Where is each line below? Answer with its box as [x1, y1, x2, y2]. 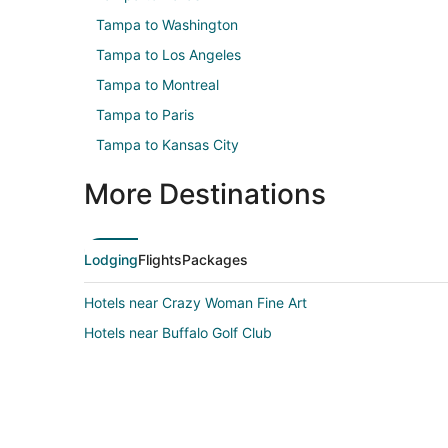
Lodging [84, 250, 138, 268]
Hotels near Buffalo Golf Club [84, 323, 272, 341]
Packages [182, 250, 248, 268]
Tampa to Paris [96, 105, 194, 123]
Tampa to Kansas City [96, 135, 239, 153]
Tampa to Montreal [96, 75, 219, 93]
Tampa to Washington [96, 15, 238, 33]
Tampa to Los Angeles [96, 45, 241, 63]
